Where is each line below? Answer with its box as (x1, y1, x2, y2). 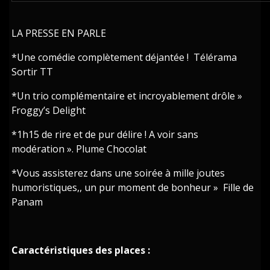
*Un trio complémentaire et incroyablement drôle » (11, 89, 243, 102)
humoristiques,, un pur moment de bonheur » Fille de (11, 180, 254, 194)
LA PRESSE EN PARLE (11, 26, 107, 40)
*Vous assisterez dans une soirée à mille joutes (11, 166, 225, 180)
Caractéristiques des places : (11, 243, 151, 257)
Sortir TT (11, 64, 54, 78)
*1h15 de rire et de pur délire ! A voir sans (11, 127, 199, 141)
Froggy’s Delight (11, 103, 86, 117)
